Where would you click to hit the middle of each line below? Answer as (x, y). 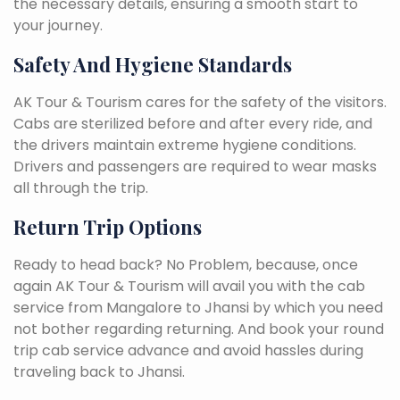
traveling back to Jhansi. (99, 371)
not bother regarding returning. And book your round (199, 329)
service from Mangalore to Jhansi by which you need (198, 307)
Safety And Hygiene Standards (153, 64)
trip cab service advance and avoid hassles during (188, 350)
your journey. (58, 25)
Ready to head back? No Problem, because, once (186, 264)
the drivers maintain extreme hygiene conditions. (185, 145)
